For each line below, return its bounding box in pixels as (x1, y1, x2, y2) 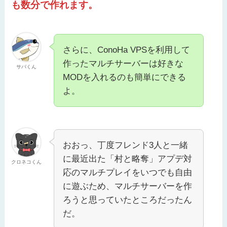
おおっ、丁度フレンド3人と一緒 (63, 140, 188, 150)
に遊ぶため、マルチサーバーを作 (63, 181, 193, 192)
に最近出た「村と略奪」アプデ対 (63, 154, 193, 164)
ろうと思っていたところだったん (63, 195, 193, 205)
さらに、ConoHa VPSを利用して (63, 45, 191, 55)
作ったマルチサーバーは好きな (63, 59, 184, 69)
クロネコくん (11, 159, 42, 165)
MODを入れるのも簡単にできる (63, 72, 186, 83)
